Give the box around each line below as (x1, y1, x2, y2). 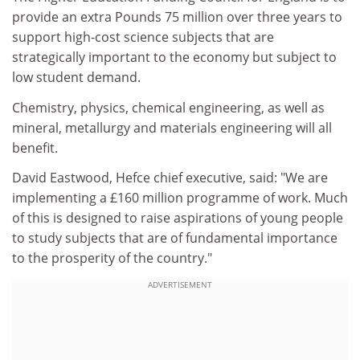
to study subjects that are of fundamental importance (12, 229, 337, 247)
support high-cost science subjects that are (12, 28, 274, 46)
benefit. (12, 138, 58, 157)
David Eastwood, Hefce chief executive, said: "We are (12, 169, 328, 186)
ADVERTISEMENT (148, 278, 212, 290)
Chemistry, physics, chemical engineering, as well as (12, 98, 325, 117)
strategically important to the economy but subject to (12, 48, 337, 66)
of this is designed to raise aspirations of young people (12, 209, 343, 227)
